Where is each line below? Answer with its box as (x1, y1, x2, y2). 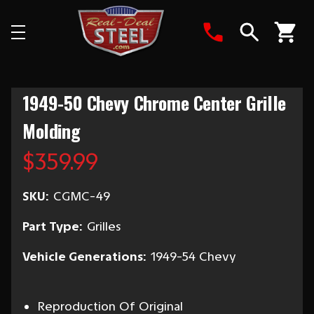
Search (249, 46, 290, 62)
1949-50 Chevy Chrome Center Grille (22, 89, 286, 116)
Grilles (87, 219, 121, 234)
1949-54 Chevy (151, 249, 236, 264)
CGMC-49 (53, 189, 110, 204)
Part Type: (22, 219, 82, 234)
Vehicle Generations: (22, 249, 146, 264)
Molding (22, 117, 81, 144)
